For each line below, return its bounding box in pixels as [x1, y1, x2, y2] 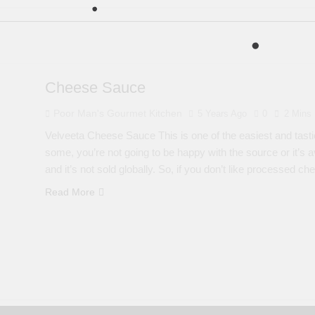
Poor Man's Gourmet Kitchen [53, 108, 182, 119]
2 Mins [283, 108, 311, 119]
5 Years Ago [197, 108, 247, 119]
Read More [44, 186, 95, 198]
